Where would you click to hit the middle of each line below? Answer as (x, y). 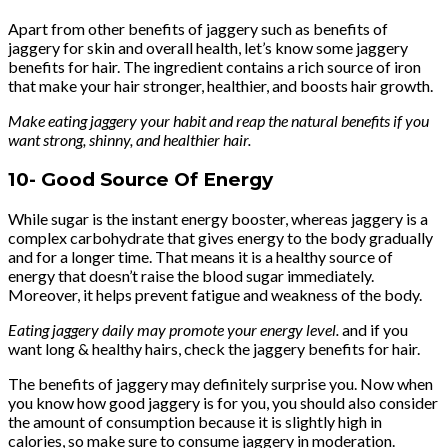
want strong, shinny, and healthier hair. (131, 139)
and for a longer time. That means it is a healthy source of (200, 257)
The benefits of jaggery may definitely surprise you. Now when (220, 384)
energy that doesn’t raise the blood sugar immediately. (191, 276)
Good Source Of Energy (157, 179)
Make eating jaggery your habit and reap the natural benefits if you (218, 120)
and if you (375, 330)
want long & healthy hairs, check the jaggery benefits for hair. (214, 349)
